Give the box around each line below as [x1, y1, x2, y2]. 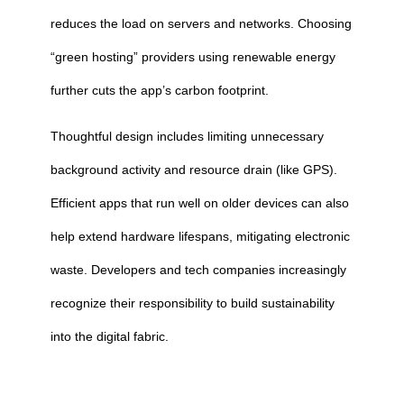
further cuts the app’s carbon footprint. [50, 83, 269, 97]
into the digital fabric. [50, 329, 169, 344]
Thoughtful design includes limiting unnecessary [50, 129, 324, 143]
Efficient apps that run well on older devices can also [50, 196, 349, 210]
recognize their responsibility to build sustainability [50, 296, 335, 310]
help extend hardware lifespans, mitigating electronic [50, 229, 350, 243]
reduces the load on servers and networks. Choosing [50, 16, 352, 31]
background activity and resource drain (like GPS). [50, 162, 337, 177]
